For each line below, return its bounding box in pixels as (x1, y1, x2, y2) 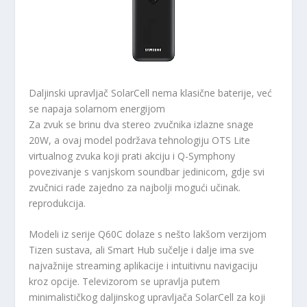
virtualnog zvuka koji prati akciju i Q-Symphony (29, 149, 236, 162)
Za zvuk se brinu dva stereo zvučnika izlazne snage (29, 117, 254, 131)
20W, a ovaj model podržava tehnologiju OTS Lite (29, 133, 251, 147)
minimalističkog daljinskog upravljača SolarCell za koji (29, 291, 266, 304)
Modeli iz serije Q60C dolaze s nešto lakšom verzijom (29, 228, 267, 241)
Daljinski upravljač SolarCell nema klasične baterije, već (29, 86, 273, 99)
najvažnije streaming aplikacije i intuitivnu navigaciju (29, 259, 258, 273)
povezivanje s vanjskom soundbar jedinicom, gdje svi (29, 164, 265, 178)
